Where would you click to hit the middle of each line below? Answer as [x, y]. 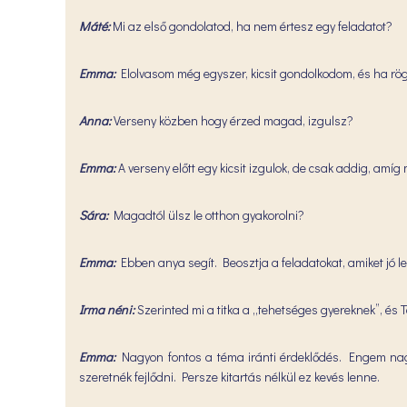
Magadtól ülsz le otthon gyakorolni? [206, 215]
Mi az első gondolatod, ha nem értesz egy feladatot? [253, 26]
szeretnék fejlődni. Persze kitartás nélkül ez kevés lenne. [229, 377]
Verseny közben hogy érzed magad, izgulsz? [232, 120]
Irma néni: [108, 309]
